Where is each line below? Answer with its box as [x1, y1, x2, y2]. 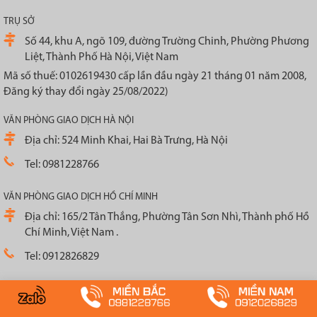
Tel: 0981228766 [25, 158, 99, 171]
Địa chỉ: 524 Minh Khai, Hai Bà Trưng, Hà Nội [25, 134, 228, 146]
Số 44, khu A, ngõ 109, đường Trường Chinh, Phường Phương [25, 35, 309, 47]
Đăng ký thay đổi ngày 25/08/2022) [4, 86, 168, 98]
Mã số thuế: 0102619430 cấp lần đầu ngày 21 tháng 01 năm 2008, [4, 70, 306, 82]
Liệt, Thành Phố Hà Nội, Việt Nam [25, 51, 178, 63]
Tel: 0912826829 [25, 250, 99, 263]
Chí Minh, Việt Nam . [25, 226, 118, 238]
